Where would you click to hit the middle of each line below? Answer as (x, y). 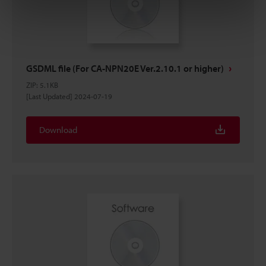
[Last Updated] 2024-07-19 (69, 96)
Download (58, 130)
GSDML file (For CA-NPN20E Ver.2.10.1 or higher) (125, 68)
